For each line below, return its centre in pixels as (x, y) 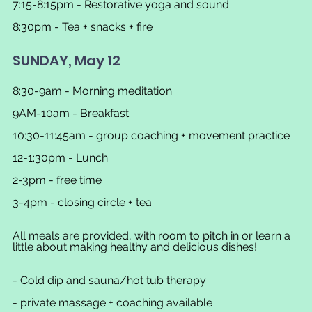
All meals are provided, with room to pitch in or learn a (153, 235)
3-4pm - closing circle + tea (82, 202)
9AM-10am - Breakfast (71, 113)
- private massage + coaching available (112, 302)
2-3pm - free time (57, 180)
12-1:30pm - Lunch (60, 157)
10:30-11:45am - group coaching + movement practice (151, 135)
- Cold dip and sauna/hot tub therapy (109, 280)
